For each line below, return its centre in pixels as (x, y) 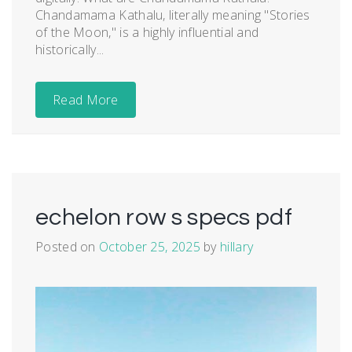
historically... (70, 49)
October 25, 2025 (150, 246)
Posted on (68, 246)
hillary (237, 246)
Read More (86, 99)
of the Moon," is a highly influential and (147, 32)
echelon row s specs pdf (164, 217)
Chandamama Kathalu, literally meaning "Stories (173, 15)
